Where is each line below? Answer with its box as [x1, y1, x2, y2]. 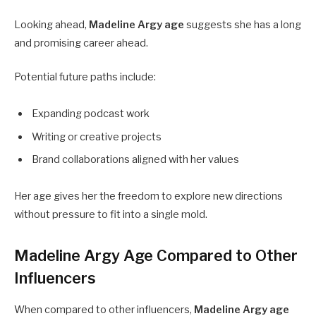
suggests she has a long [184, 18, 301, 32]
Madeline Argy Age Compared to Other [14, 246, 298, 265]
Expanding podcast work [32, 107, 150, 121]
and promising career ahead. [14, 37, 148, 50]
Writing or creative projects [32, 130, 162, 143]
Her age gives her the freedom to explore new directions [14, 189, 283, 202]
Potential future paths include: [14, 71, 156, 84]
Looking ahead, [14, 18, 89, 32]
